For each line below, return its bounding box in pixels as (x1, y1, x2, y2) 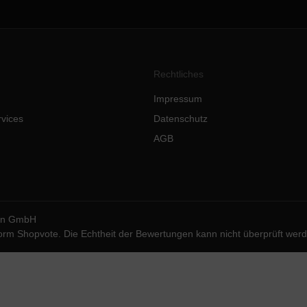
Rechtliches (153, 69, 204, 80)
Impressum (153, 93, 202, 105)
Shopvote (17, 228, 58, 240)
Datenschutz (153, 113, 208, 125)
